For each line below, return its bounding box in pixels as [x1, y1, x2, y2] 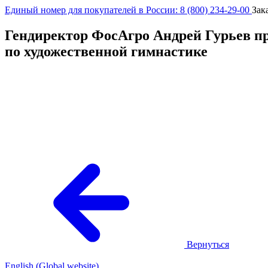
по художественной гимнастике [5, 43, 208, 59]
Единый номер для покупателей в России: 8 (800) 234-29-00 [5, 5, 252, 15]
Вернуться [187, 239, 229, 249]
